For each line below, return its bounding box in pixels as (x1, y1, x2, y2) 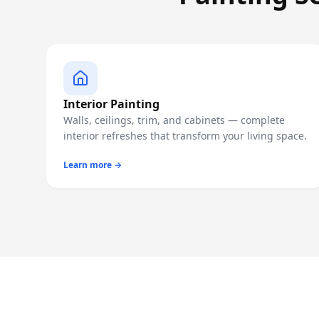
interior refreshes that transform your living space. (63, 129, 307, 142)
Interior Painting (63, 96, 159, 112)
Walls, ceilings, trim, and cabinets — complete (63, 113, 285, 127)
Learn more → (63, 159, 122, 171)
